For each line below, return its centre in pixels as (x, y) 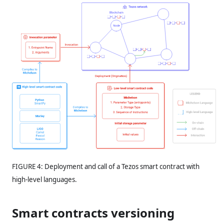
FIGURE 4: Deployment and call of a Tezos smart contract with (106, 167)
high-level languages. (44, 180)
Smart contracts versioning (93, 213)
